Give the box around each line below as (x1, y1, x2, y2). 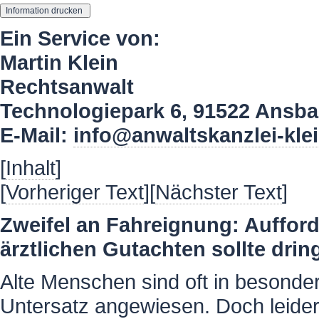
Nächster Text (155, 180, 282, 204)
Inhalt (6, 156, 56, 179)
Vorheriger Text (6, 180, 144, 204)
